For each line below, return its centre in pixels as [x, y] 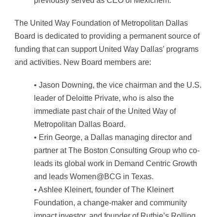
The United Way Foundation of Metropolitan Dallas [101, 23]
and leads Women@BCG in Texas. [94, 176]
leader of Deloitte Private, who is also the [104, 98]
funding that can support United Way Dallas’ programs [107, 49]
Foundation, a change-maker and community [110, 202]
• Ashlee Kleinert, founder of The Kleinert [104, 189]
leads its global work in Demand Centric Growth [116, 163]
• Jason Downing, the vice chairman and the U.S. [118, 85]
